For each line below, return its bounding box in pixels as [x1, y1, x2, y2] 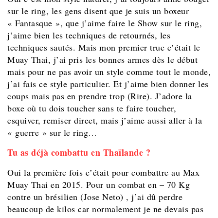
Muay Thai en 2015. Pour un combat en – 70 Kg [7, 179, 190, 191]
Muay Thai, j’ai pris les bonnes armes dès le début [7, 54, 198, 66]
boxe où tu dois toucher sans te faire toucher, [7, 102, 176, 114]
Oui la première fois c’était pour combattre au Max [7, 166, 200, 179]
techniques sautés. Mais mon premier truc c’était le [7, 41, 200, 54]
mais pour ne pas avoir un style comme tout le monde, [7, 66, 211, 78]
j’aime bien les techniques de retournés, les [7, 29, 170, 41]
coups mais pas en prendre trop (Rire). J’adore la [7, 90, 192, 102]
